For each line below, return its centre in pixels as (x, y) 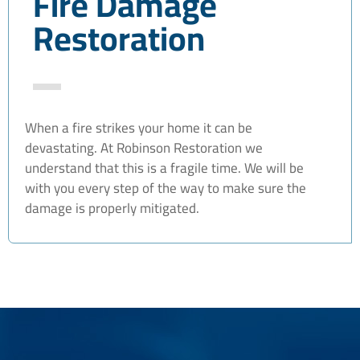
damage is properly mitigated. (112, 208)
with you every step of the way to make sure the (166, 188)
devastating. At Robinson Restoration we (144, 147)
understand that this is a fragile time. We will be (164, 168)
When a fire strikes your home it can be (139, 127)
